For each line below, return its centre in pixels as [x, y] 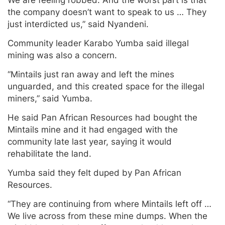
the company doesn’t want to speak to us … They [107, 12]
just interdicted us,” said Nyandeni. [78, 24]
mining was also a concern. [62, 55]
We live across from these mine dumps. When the [107, 216]
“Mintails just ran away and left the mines [91, 75]
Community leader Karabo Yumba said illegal [98, 43]
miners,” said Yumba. [50, 99]
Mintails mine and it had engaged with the [93, 130]
